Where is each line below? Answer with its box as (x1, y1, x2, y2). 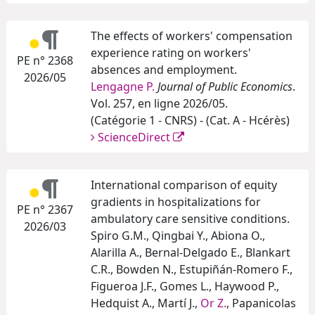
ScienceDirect (98, 129, 173, 146)
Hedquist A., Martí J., (91, 295, 200, 311)
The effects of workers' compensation (91, 28, 292, 44)
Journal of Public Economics (157, 79, 292, 95)
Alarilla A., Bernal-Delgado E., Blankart (91, 245, 290, 261)
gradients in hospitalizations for (91, 194, 261, 210)
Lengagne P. (91, 79, 155, 95)
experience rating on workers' (91, 45, 251, 61)
